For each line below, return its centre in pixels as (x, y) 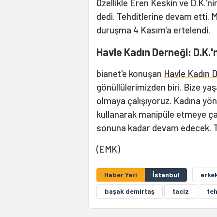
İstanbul (166, 175)
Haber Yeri (121, 175)
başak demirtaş (130, 191)
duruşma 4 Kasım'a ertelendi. (154, 30)
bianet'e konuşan (130, 74)
